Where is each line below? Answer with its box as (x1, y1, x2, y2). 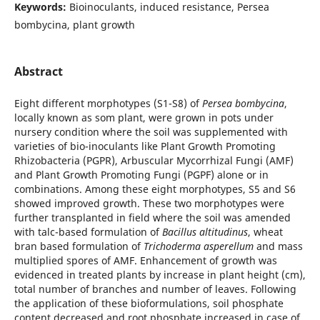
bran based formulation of (14, 239, 144, 253)
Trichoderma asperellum (143, 239, 254, 253)
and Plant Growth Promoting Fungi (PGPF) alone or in (14, 168, 269, 181)
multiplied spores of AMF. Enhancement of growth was (14, 254, 277, 267)
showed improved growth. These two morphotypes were (14, 196, 284, 210)
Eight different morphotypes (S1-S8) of (14, 96, 202, 110)
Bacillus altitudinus (161, 225, 248, 239)
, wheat (247, 225, 283, 239)
